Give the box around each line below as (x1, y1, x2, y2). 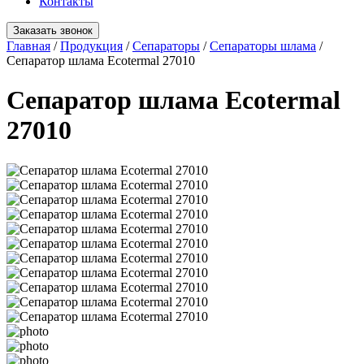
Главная (6, 39, 50, 53)
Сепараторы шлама (210, 39, 316, 53)
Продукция (60, 39, 123, 53)
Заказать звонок (13, 24, 93, 37)
